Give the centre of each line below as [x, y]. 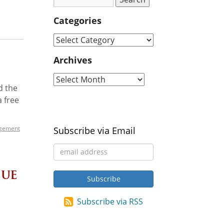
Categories [77, 20]
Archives [73, 60]
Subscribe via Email [94, 130]
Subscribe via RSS [110, 201]
